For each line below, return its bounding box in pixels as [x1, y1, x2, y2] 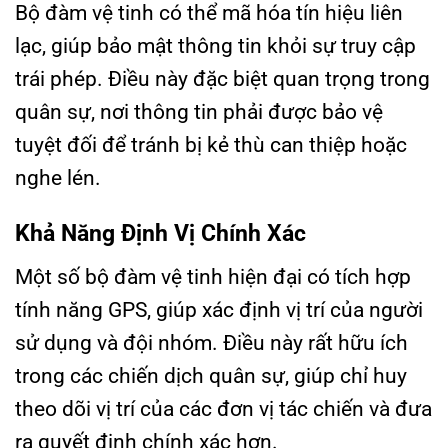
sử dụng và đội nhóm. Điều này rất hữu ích [15, 331, 408, 356]
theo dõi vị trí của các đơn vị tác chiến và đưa [15, 397, 432, 422]
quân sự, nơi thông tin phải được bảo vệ [15, 99, 383, 124]
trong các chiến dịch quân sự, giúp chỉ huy [15, 364, 407, 389]
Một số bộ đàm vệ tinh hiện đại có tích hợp [15, 265, 411, 290]
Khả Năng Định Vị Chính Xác [15, 219, 306, 248]
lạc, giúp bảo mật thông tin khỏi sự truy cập [15, 33, 416, 58]
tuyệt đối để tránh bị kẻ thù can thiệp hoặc [15, 132, 407, 157]
